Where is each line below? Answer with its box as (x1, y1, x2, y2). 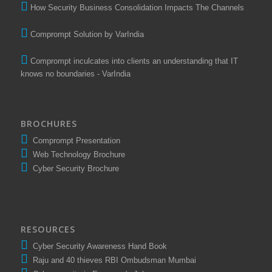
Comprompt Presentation (30, 135, 120, 145)
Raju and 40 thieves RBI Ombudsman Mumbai (27, 255, 196, 265)
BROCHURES (20, 117, 77, 129)
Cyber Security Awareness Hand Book (27, 241, 167, 251)
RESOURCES (20, 223, 75, 235)
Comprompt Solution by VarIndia (30, 30, 144, 39)
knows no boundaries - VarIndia (20, 69, 131, 79)
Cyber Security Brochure (27, 163, 119, 173)
